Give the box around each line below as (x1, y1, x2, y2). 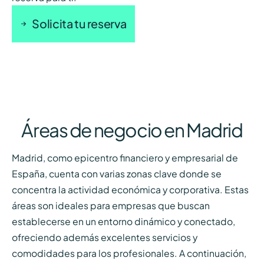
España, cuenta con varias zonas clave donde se (11, 167, 222, 179)
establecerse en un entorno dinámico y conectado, (11, 215, 235, 227)
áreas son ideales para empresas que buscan (11, 199, 210, 211)
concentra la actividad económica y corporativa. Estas (11, 183, 249, 195)
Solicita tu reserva (32, 16, 127, 31)
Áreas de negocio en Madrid (21, 117, 243, 141)
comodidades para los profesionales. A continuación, (11, 247, 246, 259)
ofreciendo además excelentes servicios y (11, 231, 197, 243)
